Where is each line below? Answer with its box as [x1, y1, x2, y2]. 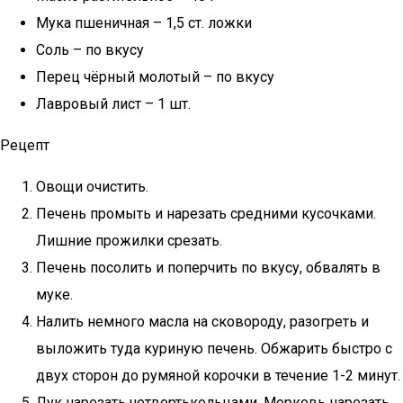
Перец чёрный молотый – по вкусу [36, 68, 274, 85]
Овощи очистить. [36, 178, 148, 195]
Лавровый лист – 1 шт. [36, 95, 191, 112]
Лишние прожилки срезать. [36, 232, 222, 249]
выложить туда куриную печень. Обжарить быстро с [36, 340, 392, 357]
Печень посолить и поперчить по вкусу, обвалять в [36, 259, 381, 276]
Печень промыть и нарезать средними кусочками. [36, 205, 376, 222]
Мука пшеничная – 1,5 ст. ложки [36, 14, 252, 31]
